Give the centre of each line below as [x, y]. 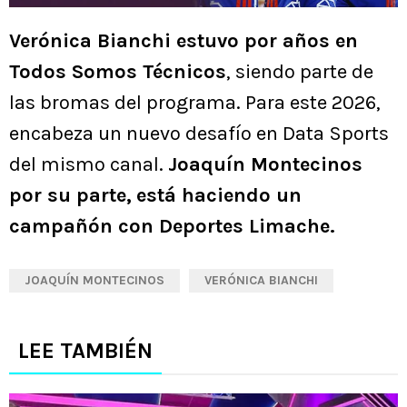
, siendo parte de [300, 72]
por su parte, [70, 196]
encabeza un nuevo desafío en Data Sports [199, 134]
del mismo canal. [89, 165]
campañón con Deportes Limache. [172, 227]
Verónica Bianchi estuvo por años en [184, 41]
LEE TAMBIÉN [85, 351]
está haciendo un [219, 196]
